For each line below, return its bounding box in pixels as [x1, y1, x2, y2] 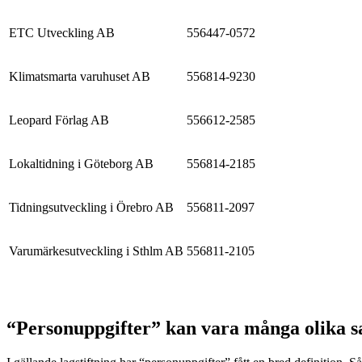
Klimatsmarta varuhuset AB [9, 69, 150, 83]
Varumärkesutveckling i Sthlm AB [9, 243, 183, 258]
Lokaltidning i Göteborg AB [9, 156, 154, 170]
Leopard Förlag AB [9, 112, 109, 127]
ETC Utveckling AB [9, 25, 115, 40]
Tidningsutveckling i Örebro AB [9, 200, 174, 214]
